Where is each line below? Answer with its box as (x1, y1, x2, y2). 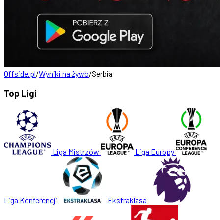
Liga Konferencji (4, 195, 57, 205)
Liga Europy (135, 147, 174, 157)
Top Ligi (4, 87, 37, 99)
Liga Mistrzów (53, 147, 99, 157)
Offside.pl (4, 69, 36, 78)
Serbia (92, 69, 112, 78)
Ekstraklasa (108, 195, 147, 205)
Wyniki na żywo (39, 69, 89, 78)
